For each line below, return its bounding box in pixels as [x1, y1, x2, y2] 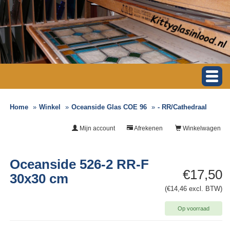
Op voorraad [178, 205, 209, 212]
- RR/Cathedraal [158, 103, 207, 111]
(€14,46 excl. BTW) [165, 185, 222, 193]
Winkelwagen [181, 125, 221, 132]
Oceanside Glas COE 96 [71, 103, 147, 111]
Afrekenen [133, 125, 163, 132]
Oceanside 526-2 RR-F [10, 157, 149, 172]
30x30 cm [10, 171, 69, 187]
